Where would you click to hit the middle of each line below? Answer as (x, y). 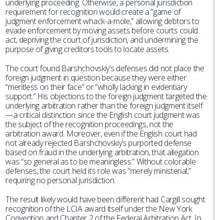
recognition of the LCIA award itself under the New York (99, 209)
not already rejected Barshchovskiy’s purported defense (98, 143)
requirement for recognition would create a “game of (93, 12)
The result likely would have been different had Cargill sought (105, 199)
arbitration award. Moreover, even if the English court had (101, 134)
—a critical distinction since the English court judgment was (103, 115)
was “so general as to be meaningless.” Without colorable (101, 162)
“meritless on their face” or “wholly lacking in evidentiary (96, 87)
